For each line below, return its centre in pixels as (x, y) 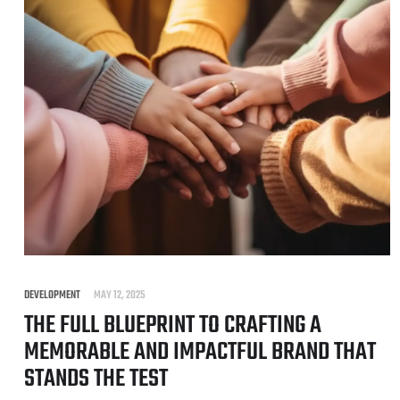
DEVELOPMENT (52, 295)
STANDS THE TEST (96, 379)
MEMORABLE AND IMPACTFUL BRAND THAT (200, 352)
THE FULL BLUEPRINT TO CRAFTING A (173, 325)
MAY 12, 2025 (120, 295)
